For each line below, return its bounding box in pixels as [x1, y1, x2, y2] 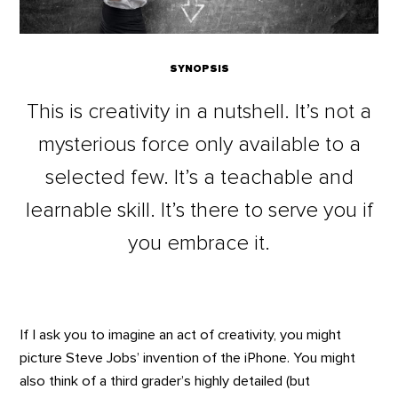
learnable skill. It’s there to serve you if [25, 200, 373, 222]
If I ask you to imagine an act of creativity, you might [20, 328, 342, 343]
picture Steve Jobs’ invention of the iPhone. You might [20, 351, 356, 366]
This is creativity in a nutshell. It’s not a [27, 101, 371, 123]
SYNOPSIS [169, 63, 229, 74]
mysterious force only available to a [37, 134, 361, 156]
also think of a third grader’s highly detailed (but [20, 374, 311, 389]
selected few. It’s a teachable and [44, 167, 354, 189]
